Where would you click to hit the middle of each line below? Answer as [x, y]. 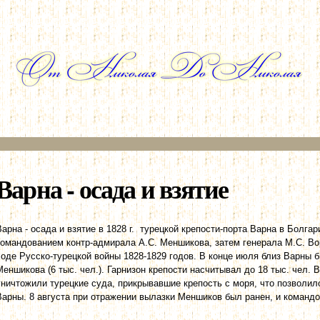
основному [141, 21]
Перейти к [140, 7]
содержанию [145, 35]
